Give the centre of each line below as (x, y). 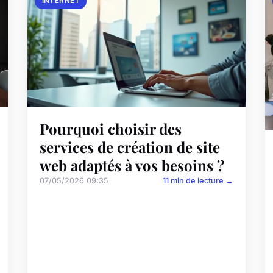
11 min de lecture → (198, 181)
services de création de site (130, 147)
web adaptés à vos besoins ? (132, 165)
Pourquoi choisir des (111, 129)
